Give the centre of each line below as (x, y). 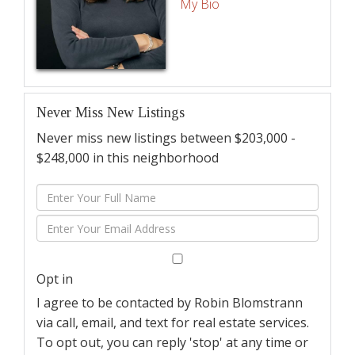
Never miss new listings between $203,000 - (166, 138)
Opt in (55, 279)
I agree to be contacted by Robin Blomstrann (170, 303)
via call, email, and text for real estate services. (173, 323)
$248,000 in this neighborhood (128, 158)
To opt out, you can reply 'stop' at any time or (172, 343)
